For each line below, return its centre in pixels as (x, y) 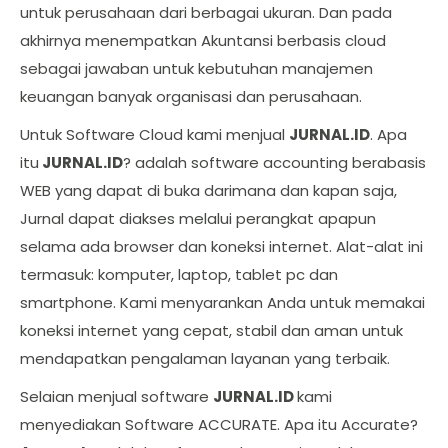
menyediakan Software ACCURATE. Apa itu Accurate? (219, 424)
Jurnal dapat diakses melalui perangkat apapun (198, 218)
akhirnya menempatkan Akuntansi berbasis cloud (205, 40)
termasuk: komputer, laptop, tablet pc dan (179, 274)
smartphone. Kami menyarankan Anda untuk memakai (222, 302)
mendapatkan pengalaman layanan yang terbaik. (205, 358)
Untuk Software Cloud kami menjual (154, 134)
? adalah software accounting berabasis (274, 162)
